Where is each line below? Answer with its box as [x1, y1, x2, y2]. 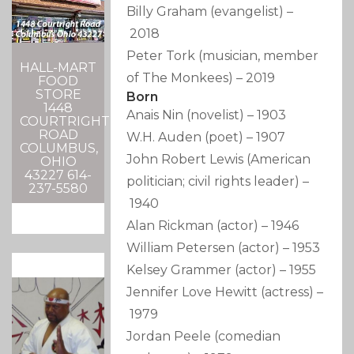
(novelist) [186, 107, 245, 123]
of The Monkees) [126, 70, 234, 86]
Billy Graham [126, 4, 208, 20]
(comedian [214, 329, 281, 345]
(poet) [205, 130, 244, 145]
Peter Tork [126, 48, 196, 64]
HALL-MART [20, 60, 97, 76]
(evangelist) [210, 4, 284, 20]
